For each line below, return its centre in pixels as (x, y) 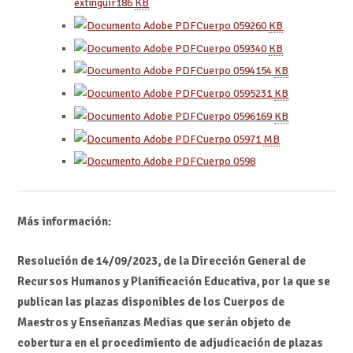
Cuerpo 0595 (226, 94)
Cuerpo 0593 (226, 48)
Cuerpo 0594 (226, 71)
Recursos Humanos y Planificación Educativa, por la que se (173, 282)
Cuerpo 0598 (226, 162)
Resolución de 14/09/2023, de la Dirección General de (161, 261)
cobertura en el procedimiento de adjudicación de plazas (170, 343)
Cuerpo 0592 (226, 25)
